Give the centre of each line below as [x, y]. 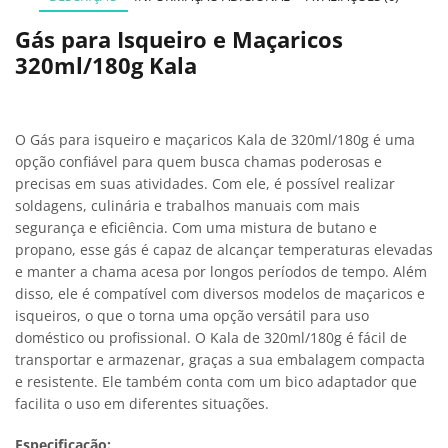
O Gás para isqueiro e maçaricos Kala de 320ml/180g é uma [215, 139]
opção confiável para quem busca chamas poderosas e [198, 161]
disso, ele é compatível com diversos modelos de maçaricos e [220, 293]
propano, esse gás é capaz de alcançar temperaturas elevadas [224, 249]
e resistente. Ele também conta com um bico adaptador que [216, 381]
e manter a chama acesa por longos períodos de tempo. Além [221, 271]
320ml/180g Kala [106, 66]
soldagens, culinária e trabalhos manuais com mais [187, 205]
